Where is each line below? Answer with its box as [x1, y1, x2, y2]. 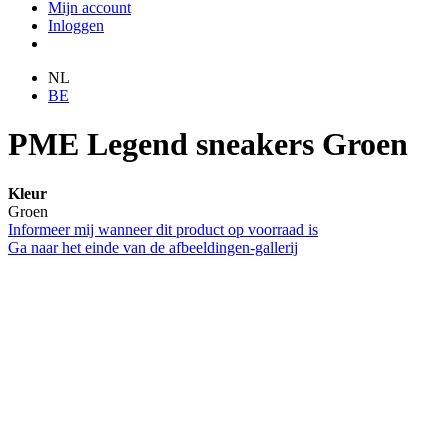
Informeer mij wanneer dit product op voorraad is [8, 220, 318, 238]
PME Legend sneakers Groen [8, 126, 408, 163]
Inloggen [48, 17, 104, 34]
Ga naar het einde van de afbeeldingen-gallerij [8, 238, 298, 256]
